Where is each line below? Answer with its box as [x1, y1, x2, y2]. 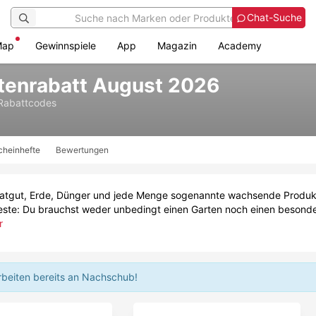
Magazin [157, 39, 197, 51]
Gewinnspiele [35, 39, 96, 51]
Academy [218, 39, 262, 51]
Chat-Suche [247, 11, 302, 23]
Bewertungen [56, 145, 109, 155]
